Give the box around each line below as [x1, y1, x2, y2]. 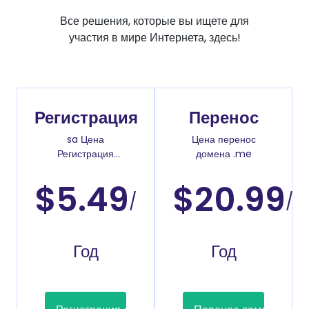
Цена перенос [191, 132, 256, 146]
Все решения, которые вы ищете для [60, 13, 249, 29]
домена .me [195, 147, 252, 161]
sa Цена [67, 132, 104, 146]
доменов [66, 161, 106, 175]
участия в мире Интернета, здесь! [68, 30, 241, 46]
